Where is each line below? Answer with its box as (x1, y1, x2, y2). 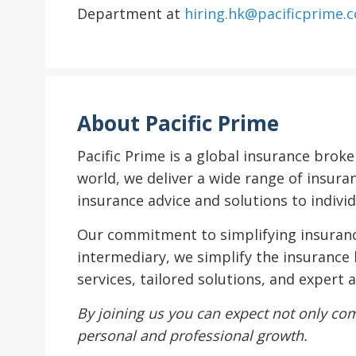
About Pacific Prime (77, 108, 279, 137)
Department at (77, 4, 184, 24)
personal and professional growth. (77, 326, 308, 346)
